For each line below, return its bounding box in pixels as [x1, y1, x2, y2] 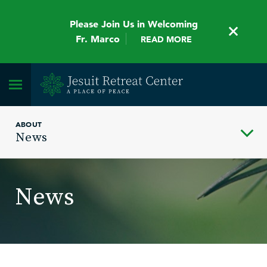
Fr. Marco [75, 33, 120, 45]
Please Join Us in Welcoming [69, 18, 198, 30]
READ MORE [140, 34, 192, 45]
